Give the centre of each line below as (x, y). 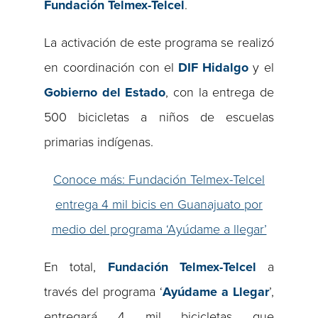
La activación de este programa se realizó (159, 43)
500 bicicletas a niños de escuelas (159, 117)
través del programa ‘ (103, 292)
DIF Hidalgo (214, 68)
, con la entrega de (220, 93)
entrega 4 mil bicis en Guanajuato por (159, 205)
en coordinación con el (111, 68)
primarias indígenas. (99, 142)
